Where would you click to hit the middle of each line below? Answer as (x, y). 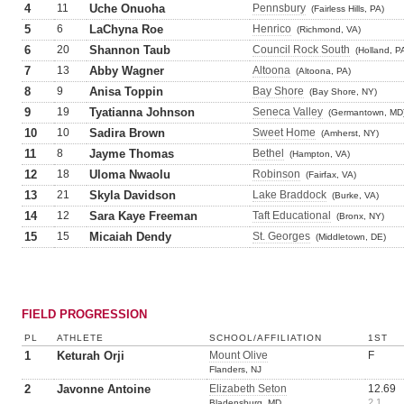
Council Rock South (301, 50)
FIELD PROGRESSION (84, 314)
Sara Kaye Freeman (143, 216)
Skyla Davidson (133, 195)
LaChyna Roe (126, 29)
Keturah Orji (91, 356)
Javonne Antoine (104, 389)
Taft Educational (292, 216)
